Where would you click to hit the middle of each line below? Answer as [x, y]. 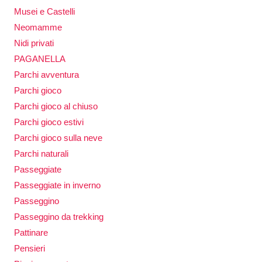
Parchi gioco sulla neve [58, 138]
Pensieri [30, 249]
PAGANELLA [40, 59]
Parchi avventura [46, 75]
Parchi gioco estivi [49, 122]
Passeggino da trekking [59, 217]
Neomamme [38, 27]
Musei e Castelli [44, 12]
